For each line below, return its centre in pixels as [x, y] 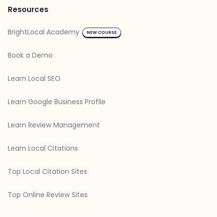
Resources [28, 9]
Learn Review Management [54, 125]
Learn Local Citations [43, 148]
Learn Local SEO [34, 78]
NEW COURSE [102, 32]
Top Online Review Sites [48, 194]
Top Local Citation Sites [47, 171]
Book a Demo [30, 55]
